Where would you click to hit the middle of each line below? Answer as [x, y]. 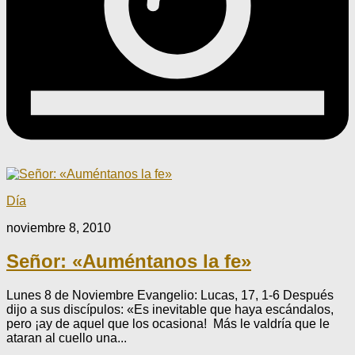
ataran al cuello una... [67, 338]
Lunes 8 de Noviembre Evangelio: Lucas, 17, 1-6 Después [170, 296]
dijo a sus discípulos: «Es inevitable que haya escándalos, [170, 310]
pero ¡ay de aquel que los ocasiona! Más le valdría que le [168, 324]
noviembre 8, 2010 [59, 227]
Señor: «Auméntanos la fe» [129, 261]
